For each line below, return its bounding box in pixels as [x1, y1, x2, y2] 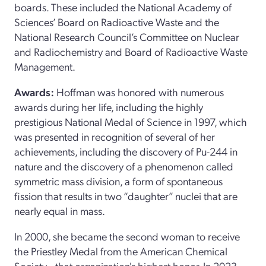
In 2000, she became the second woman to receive [14, 229, 240, 243]
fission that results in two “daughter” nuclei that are [14, 188, 237, 202]
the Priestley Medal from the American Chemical [14, 243, 227, 258]
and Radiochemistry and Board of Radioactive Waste [14, 44, 248, 58]
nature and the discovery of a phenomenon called [14, 159, 233, 173]
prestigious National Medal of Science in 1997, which [14, 114, 247, 128]
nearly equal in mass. [14, 203, 105, 217]
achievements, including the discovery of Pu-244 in [14, 144, 237, 158]
